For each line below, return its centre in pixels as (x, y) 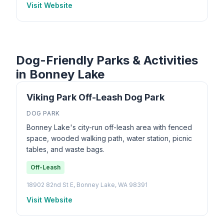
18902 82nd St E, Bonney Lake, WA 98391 (87, 185)
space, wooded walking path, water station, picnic (109, 138)
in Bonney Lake (60, 74)
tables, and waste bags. (65, 149)
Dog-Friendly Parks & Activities (107, 60)
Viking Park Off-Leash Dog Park (95, 97)
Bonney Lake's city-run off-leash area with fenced (109, 127)
